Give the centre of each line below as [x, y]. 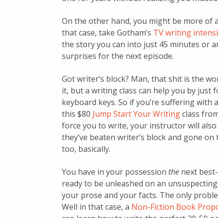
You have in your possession [115, 172]
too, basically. [86, 149]
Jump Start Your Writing [136, 114]
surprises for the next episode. [118, 56]
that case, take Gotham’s [108, 33]
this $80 [77, 114]
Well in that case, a [97, 207]
